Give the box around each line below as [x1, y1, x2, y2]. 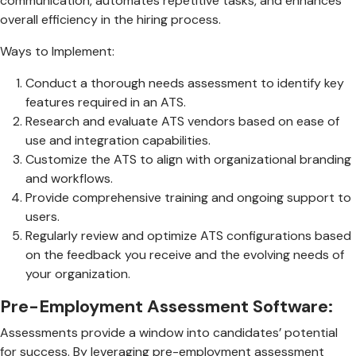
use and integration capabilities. [25, 131, 211, 149]
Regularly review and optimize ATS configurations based [25, 226, 351, 244]
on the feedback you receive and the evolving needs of [25, 246, 344, 263]
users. [25, 207, 60, 225]
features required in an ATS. [25, 93, 186, 110]
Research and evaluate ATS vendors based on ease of [25, 112, 339, 130]
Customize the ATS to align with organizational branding [25, 150, 351, 168]
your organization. [25, 265, 130, 282]
